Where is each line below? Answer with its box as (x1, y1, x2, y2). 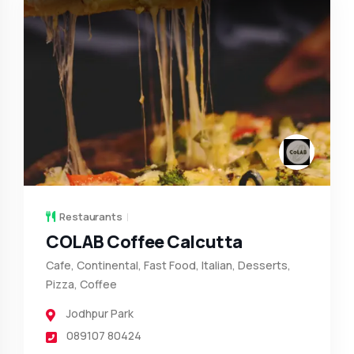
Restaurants (59, 209, 122, 224)
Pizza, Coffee (46, 277, 117, 292)
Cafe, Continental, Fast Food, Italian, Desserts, (46, 258, 291, 273)
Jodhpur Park (66, 306, 134, 322)
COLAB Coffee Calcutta (46, 230, 243, 254)
